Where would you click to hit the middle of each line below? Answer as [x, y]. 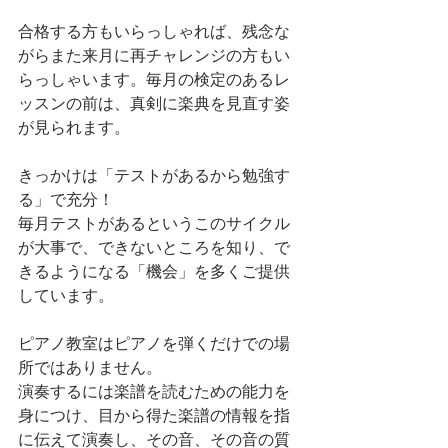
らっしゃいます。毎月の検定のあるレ [154, 80]
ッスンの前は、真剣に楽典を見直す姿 [154, 104]
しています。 [66, 296]
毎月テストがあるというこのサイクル [154, 224]
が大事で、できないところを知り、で [154, 248]
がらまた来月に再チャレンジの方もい [154, 56]
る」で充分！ [66, 200]
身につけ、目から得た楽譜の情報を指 [154, 416]
